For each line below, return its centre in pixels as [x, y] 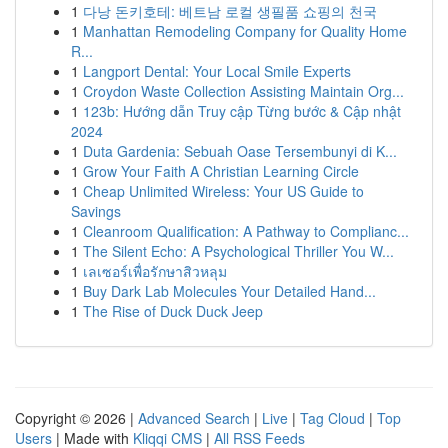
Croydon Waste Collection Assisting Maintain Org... [243, 91]
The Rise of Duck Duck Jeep [173, 311]
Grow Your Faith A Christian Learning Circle [221, 171]
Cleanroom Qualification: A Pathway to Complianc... [246, 231]
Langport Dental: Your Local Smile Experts [217, 71]
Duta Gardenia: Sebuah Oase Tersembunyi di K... [240, 151]
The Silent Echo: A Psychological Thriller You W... [238, 251]
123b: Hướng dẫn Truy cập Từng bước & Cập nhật [242, 111]
